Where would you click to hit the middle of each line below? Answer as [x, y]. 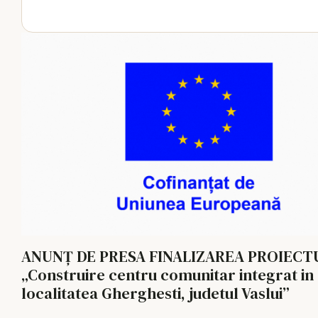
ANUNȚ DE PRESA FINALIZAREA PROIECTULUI [60, 257]
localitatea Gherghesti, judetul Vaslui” [155, 294]
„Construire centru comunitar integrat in [168, 275]
